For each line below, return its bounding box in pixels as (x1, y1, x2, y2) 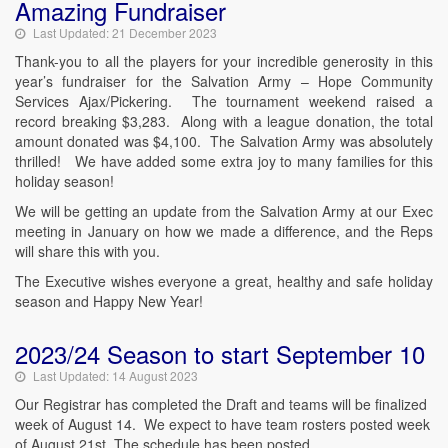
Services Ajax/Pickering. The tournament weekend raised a (15, 91, 433, 111)
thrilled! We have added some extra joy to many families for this (15, 151, 433, 171)
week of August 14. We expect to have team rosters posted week (15, 414, 430, 434)
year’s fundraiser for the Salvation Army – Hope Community (15, 71, 433, 91)
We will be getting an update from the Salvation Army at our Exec (15, 201, 433, 221)
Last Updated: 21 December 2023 (33, 24, 217, 41)
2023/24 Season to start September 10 (15, 336, 425, 371)
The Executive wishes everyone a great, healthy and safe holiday (15, 271, 433, 291)
